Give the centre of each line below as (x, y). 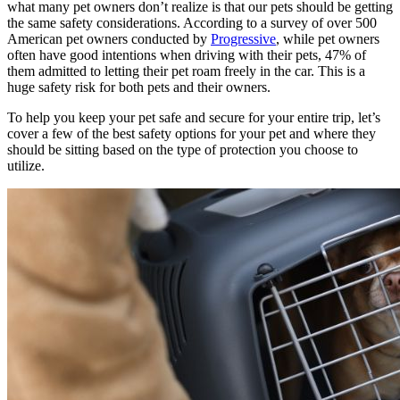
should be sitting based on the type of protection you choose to (183, 149)
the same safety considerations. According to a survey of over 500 (192, 22)
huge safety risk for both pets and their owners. (141, 87)
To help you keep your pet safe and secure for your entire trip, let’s (194, 117)
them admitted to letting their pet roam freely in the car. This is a (186, 71)
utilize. (28, 165)
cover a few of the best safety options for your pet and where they (192, 133)
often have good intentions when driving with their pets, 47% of (187, 54)
